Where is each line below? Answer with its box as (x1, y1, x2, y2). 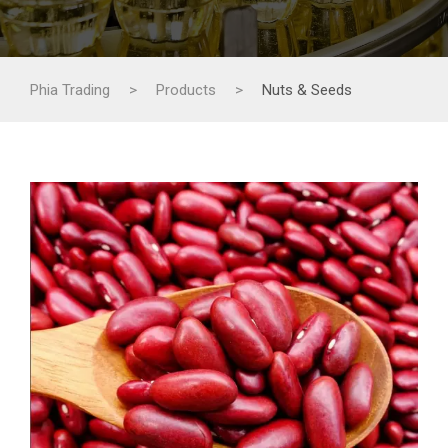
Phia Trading (30, 81, 110, 99)
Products (156, 81, 216, 99)
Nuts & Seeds (262, 81, 352, 99)
